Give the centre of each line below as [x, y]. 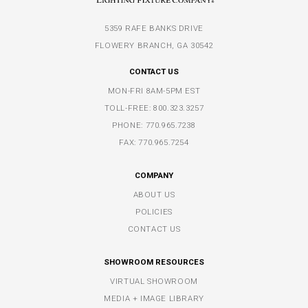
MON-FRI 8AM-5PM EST [154, 91]
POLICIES [154, 212]
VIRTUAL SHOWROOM [154, 282]
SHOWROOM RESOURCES [154, 262]
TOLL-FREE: [129, 108]
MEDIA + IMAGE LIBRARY [154, 299]
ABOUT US [154, 195]
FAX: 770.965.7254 [154, 143]
